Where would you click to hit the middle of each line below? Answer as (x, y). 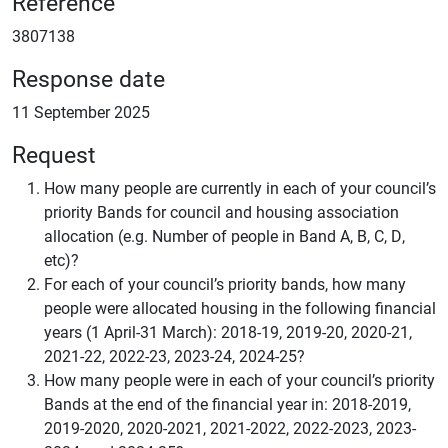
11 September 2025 (81, 111)
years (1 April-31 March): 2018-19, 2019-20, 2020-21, (228, 331)
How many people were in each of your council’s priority (239, 379)
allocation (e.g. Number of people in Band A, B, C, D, (224, 235)
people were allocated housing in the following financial (240, 307)
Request (54, 153)
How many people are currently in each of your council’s (240, 187)
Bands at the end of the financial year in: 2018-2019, (227, 403)
